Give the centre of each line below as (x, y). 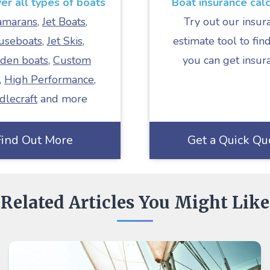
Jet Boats (64, 22)
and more (62, 99)
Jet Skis (64, 41)
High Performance (49, 80)
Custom (72, 60)
